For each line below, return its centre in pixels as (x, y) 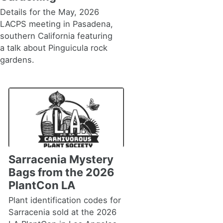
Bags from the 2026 (61, 172)
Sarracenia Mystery (61, 159)
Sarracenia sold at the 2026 (62, 212)
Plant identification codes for (64, 200)
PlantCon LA (42, 185)
